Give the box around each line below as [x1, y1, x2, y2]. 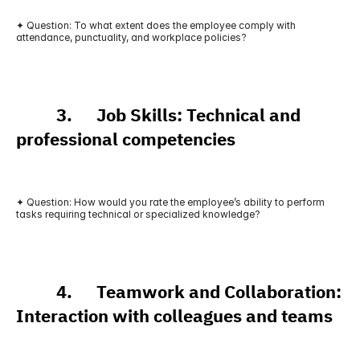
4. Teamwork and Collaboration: [16, 279, 342, 305]
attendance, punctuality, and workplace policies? [16, 31, 247, 43]
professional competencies [16, 126, 235, 153]
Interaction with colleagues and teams [16, 303, 333, 329]
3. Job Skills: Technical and [16, 102, 301, 129]
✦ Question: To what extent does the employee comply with [16, 19, 296, 31]
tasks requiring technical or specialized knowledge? [16, 208, 260, 220]
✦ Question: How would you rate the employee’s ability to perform [16, 196, 325, 208]
